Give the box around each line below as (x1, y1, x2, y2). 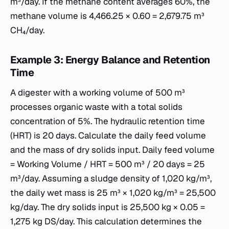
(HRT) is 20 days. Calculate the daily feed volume (10, 129, 206, 141)
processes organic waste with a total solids (10, 101, 182, 112)
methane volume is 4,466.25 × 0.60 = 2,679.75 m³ (10, 10, 204, 21)
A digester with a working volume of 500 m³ (10, 86, 185, 98)
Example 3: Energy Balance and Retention (10, 53, 210, 66)
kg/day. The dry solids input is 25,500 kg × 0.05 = (10, 201, 205, 213)
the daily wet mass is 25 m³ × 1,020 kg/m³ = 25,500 (10, 187, 216, 198)
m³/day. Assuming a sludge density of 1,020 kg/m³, (10, 172, 212, 184)
